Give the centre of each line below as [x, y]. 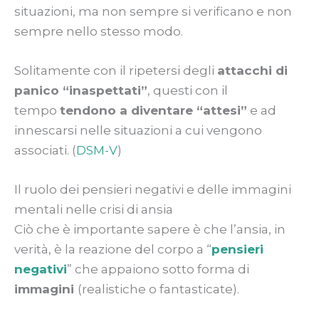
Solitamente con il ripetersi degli [116, 70]
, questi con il [188, 90]
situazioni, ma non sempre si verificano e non [153, 11]
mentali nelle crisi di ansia [94, 210]
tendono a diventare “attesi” [153, 110]
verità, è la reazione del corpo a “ [113, 250]
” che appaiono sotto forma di [158, 270]
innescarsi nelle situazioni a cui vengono [138, 130]
